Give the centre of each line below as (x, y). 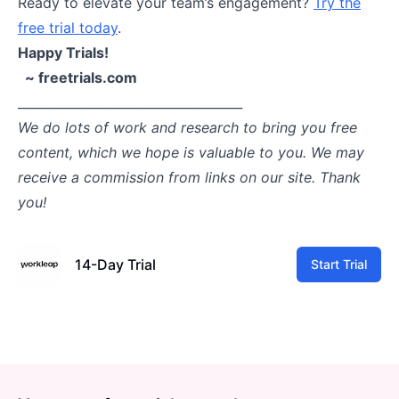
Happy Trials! (63, 52)
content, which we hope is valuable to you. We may (191, 152)
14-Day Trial (115, 264)
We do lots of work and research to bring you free (187, 127)
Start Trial (339, 264)
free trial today (68, 27)
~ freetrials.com (77, 77)
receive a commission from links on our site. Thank (189, 177)
